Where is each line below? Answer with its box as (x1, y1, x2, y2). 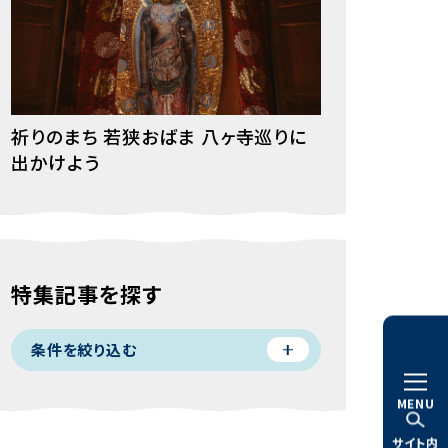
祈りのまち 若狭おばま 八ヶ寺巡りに (11, 122, 308, 149)
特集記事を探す (11, 278, 163, 309)
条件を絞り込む (31, 339, 137, 361)
